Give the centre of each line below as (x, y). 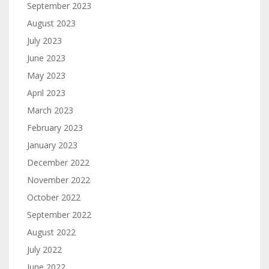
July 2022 (44, 249)
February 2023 (55, 128)
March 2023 (50, 110)
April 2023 (46, 93)
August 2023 (51, 23)
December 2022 (58, 162)
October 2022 (54, 197)
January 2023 (52, 145)
